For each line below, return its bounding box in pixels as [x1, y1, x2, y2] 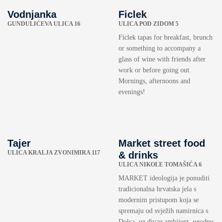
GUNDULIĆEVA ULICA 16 [7, 20, 80, 28]
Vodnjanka [7, 9, 56, 20]
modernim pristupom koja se [118, 196, 199, 204]
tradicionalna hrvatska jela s [118, 185, 196, 193]
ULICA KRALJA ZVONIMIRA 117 [7, 149, 100, 157]
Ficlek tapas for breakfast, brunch [118, 34, 213, 42]
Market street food [118, 138, 205, 149]
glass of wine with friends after [118, 55, 206, 63]
